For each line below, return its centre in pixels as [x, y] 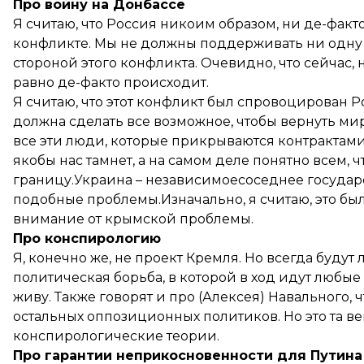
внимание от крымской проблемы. [133, 219]
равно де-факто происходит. [111, 82]
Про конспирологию [87, 238]
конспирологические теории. [116, 336]
